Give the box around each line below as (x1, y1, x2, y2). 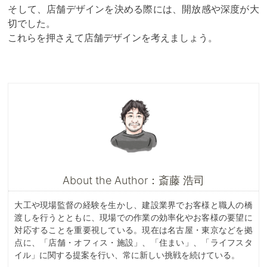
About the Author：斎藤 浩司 (63, 173, 204, 187)
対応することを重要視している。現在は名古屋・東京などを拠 (14, 224, 253, 235)
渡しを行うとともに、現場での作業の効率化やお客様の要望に (14, 212, 253, 222)
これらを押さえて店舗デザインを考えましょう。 (8, 31, 218, 44)
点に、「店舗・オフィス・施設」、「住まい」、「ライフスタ (14, 237, 253, 247)
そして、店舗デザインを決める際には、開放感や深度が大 (8, 2, 259, 15)
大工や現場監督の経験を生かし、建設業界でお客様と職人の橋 (14, 199, 253, 210)
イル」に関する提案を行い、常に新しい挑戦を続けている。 (14, 249, 240, 260)
